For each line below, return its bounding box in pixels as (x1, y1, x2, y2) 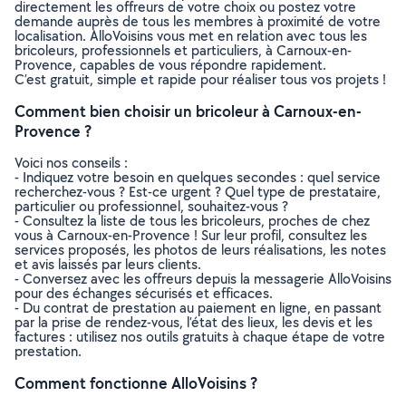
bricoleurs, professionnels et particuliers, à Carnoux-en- (14, 41, 352, 60)
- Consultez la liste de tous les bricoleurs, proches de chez (14, 211, 370, 230)
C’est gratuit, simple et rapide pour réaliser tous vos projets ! (14, 70, 386, 89)
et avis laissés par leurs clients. (14, 255, 201, 274)
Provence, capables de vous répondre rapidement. (14, 55, 326, 74)
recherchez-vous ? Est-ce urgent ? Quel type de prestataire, (14, 182, 381, 201)
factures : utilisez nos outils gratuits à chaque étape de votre (14, 327, 385, 346)
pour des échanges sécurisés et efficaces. (14, 284, 273, 303)
